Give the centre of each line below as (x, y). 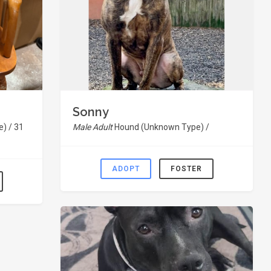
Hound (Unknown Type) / (162, 127)
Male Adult (93, 127)
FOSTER (186, 169)
